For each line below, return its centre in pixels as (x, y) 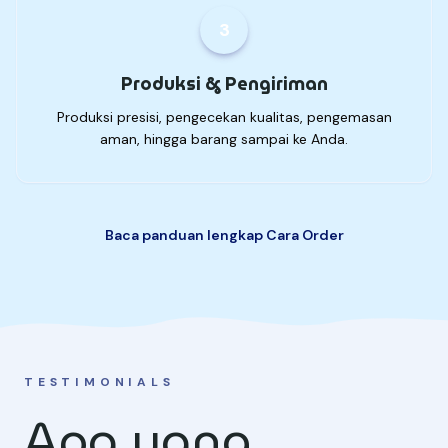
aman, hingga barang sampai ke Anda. (224, 139)
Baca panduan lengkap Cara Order (224, 235)
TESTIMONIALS (99, 382)
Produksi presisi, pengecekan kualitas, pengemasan (224, 117)
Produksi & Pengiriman (224, 84)
